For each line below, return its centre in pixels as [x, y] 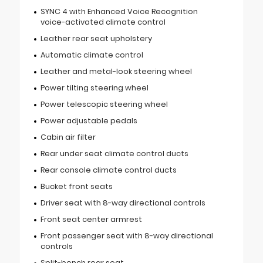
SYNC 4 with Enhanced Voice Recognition [119, 12]
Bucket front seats [76, 187]
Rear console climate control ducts [108, 170]
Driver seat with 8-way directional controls [123, 203]
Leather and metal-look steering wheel [116, 72]
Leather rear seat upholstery [96, 39]
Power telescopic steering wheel [104, 104]
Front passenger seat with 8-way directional [127, 236]
